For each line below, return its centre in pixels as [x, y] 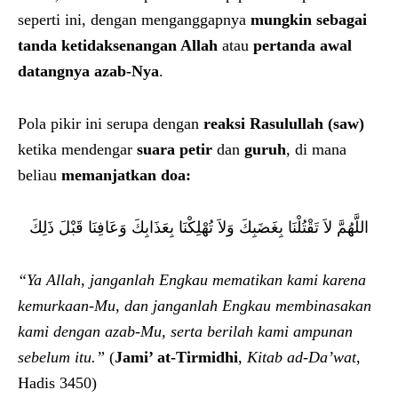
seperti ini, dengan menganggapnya [134, 19]
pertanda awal [302, 45]
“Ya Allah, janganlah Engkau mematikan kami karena [192, 279]
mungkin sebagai [309, 19]
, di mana [316, 149]
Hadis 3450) [57, 382]
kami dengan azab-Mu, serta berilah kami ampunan [185, 331]
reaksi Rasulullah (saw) [284, 123]
